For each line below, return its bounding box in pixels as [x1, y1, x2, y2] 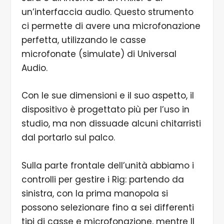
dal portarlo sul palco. [21, 131, 115, 144]
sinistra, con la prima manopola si [21, 187, 168, 199]
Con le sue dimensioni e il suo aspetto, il [21, 89, 194, 102]
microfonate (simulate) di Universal [21, 48, 176, 60]
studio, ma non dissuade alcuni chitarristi [21, 117, 201, 130]
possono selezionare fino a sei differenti [21, 201, 194, 213]
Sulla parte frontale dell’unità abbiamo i [21, 159, 194, 171]
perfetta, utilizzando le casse [21, 34, 146, 46]
